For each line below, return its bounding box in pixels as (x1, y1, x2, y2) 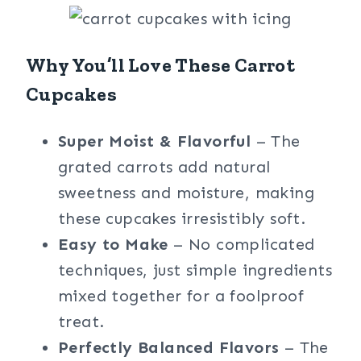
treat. (58, 312, 105, 331)
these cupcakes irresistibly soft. (58, 209, 306, 228)
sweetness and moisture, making (58, 183, 314, 202)
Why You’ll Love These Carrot (26, 53, 296, 77)
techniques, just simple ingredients (58, 260, 332, 280)
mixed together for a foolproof (58, 286, 304, 305)
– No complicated (168, 234, 315, 254)
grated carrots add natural (58, 157, 271, 176)
